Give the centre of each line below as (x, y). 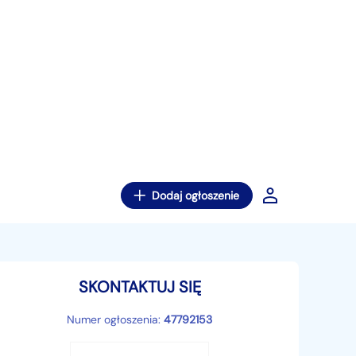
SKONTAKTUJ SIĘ (139, 287)
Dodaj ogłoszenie (195, 195)
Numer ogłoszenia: (116, 319)
